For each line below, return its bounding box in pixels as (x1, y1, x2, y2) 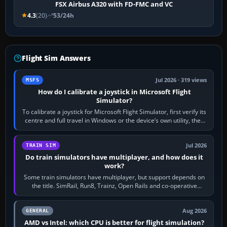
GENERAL (26, 207, 49, 213)
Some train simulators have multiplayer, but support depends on (24, 172, 205, 181)
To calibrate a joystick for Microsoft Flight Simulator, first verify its (22, 107, 207, 116)
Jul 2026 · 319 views (156, 76, 207, 84)
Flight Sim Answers (22, 53, 91, 63)
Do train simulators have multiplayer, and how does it (25, 152, 204, 162)
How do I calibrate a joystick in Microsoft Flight (37, 87, 191, 96)
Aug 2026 (182, 207, 207, 214)
